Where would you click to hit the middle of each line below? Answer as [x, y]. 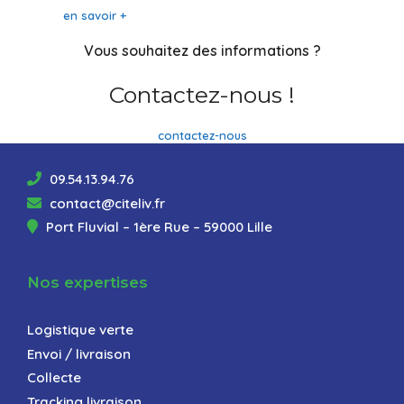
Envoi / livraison [79, 353]
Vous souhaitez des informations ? [202, 51]
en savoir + [95, 16]
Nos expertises [87, 283]
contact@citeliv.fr [106, 203]
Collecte [54, 378]
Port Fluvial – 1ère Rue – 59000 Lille [157, 227]
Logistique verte [80, 330]
